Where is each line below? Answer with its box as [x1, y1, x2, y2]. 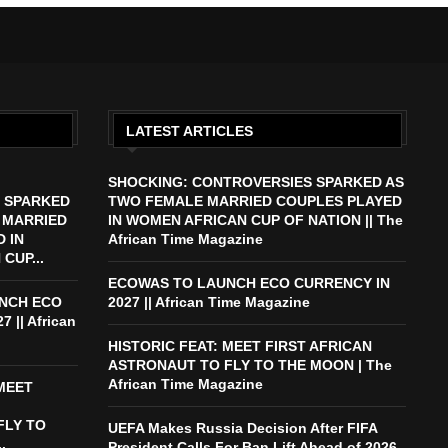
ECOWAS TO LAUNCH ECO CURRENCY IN [107, 274, 390, 291]
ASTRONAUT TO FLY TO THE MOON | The [107, 356, 392, 373]
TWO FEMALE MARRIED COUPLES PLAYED [107, 192, 402, 209]
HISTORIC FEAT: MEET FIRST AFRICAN [107, 337, 372, 354]
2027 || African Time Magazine [107, 293, 310, 310]
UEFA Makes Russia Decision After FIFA [107, 419, 377, 436]
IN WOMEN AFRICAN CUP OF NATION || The [107, 211, 403, 228]
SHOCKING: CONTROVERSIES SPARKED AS [107, 173, 404, 190]
